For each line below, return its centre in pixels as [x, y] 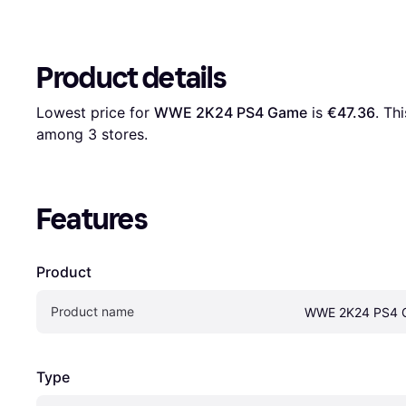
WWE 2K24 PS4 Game [231, 112]
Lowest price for [95, 112]
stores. [122, 134]
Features [92, 219]
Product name [92, 311]
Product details [131, 77]
